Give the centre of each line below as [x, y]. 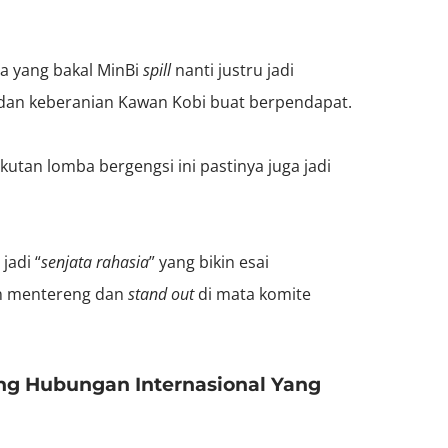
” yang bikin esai [209, 261]
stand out [161, 293]
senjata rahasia [95, 261]
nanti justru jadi [234, 69]
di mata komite [252, 293]
